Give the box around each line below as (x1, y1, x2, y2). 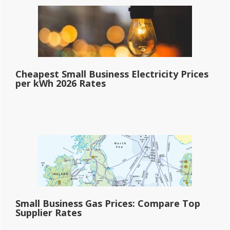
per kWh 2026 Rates (15, 76, 106, 89)
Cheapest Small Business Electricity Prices (15, 67, 208, 80)
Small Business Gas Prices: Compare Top (15, 197, 200, 209)
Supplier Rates (15, 206, 82, 219)
